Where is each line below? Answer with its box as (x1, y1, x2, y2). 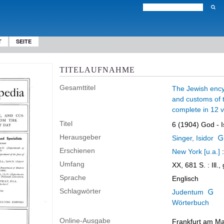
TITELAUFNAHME (59, 65, 135, 74)
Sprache (59, 173, 86, 181)
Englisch (172, 174, 198, 182)
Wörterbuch (172, 198, 209, 206)
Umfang (59, 160, 84, 168)
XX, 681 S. (172, 161, 205, 169)
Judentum (172, 188, 203, 196)
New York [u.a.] (172, 147, 220, 155)
